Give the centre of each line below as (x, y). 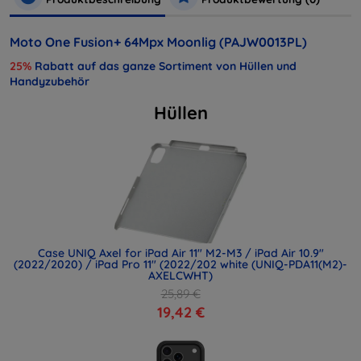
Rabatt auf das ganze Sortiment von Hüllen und (164, 66)
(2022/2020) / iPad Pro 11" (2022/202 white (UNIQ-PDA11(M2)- (180, 264)
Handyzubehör (50, 81)
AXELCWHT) (180, 275)
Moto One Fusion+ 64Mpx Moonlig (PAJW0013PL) (158, 41)
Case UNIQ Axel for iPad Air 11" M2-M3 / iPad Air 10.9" (180, 253)
